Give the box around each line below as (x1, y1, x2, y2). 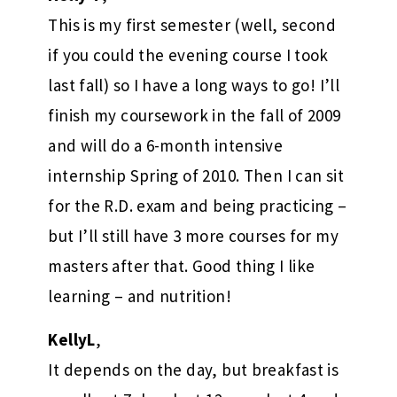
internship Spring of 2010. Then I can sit (48, 164, 344, 186)
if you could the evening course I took (48, 43, 329, 66)
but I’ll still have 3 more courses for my (48, 224, 339, 246)
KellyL (48, 328, 96, 350)
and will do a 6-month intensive (48, 134, 284, 156)
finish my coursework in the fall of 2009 (48, 104, 341, 126)
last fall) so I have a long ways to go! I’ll (48, 74, 340, 96)
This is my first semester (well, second (48, 13, 337, 35)
